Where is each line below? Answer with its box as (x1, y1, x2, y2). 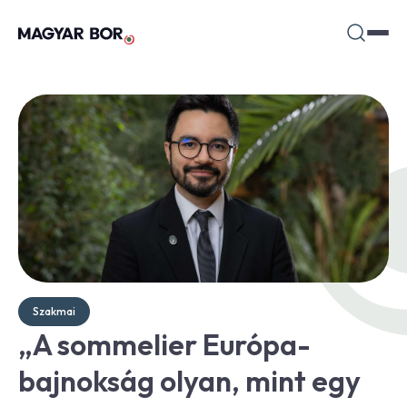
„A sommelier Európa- (18, 325, 311, 362)
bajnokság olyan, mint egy (18, 362, 361, 399)
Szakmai (33, 303, 75, 318)
